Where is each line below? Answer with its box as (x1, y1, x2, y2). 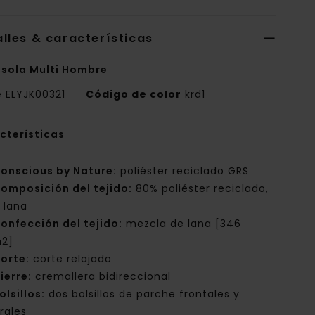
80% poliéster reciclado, (132, 181, 269, 196)
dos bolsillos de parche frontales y (45, 287, 240, 302)
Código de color (86, 87, 182, 102)
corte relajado (30, 252, 112, 266)
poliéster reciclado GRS (117, 164, 250, 179)
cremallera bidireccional (32, 269, 172, 284)
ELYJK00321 (2, 87, 70, 102)
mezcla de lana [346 (122, 217, 242, 231)
